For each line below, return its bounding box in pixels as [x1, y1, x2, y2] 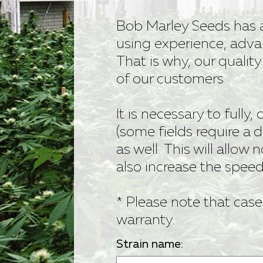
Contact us [75, 41, 130, 51]
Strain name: [116, 238, 184, 250]
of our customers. [116, 72, 227, 86]
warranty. [116, 213, 176, 227]
